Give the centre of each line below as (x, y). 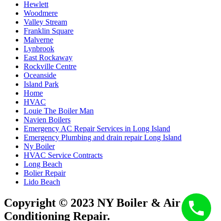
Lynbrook (39, 48)
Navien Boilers (47, 119)
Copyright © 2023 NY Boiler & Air (92, 203)
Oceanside (40, 75)
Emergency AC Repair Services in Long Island (97, 128)
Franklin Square (49, 31)
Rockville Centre (50, 66)
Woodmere (41, 13)
